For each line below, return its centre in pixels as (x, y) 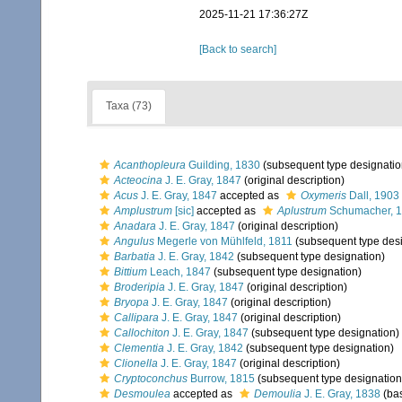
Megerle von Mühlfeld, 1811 (223, 241)
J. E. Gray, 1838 (341, 394)
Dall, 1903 (373, 196)
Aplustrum (302, 211)
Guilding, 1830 (223, 165)
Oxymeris (323, 196)
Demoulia (278, 394)
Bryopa (131, 302)
